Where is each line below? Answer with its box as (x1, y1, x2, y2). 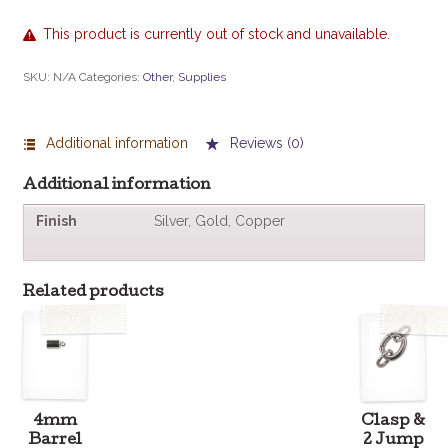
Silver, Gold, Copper (153, 213, 285, 230)
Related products (22, 284, 164, 301)
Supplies (177, 69, 226, 84)
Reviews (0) (226, 135, 305, 152)
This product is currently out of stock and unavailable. (43, 26, 391, 43)
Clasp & (361, 413, 426, 430)
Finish (35, 213, 77, 230)
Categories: (78, 69, 143, 84)
